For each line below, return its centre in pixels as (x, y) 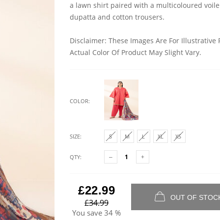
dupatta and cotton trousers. (117, 17)
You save (87, 213)
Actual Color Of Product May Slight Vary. (135, 52)
